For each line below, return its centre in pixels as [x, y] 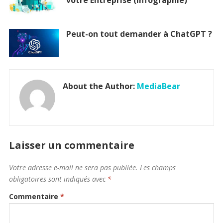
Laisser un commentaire [71, 145]
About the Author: [100, 86]
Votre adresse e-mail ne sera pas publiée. [73, 168]
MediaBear [158, 86]
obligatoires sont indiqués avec [58, 179]
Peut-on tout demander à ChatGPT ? [139, 34]
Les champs [158, 168]
